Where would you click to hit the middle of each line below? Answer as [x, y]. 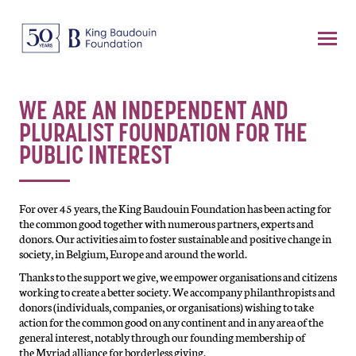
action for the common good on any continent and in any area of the [171, 322]
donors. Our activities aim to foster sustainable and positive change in [175, 238]
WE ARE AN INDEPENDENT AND [154, 113]
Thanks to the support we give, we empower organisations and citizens [178, 277]
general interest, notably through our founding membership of [162, 337]
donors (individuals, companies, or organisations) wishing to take [166, 307]
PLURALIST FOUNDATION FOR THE [163, 135]
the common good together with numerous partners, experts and [166, 223]
